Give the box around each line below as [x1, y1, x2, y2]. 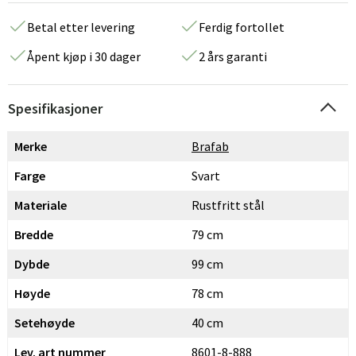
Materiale [14, 197, 67, 213]
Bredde [14, 226, 53, 242]
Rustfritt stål [192, 197, 265, 213]
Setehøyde [14, 315, 75, 331]
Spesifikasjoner [8, 99, 103, 118]
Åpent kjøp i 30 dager [27, 48, 141, 64]
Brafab [192, 138, 229, 154]
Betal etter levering [27, 19, 135, 35]
